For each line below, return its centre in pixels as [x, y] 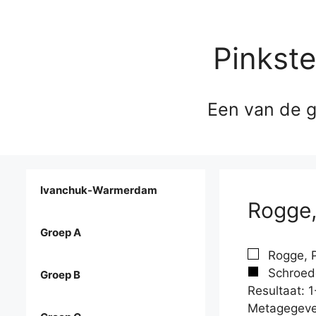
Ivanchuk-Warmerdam [99, 190]
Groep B [60, 275]
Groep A [61, 233]
